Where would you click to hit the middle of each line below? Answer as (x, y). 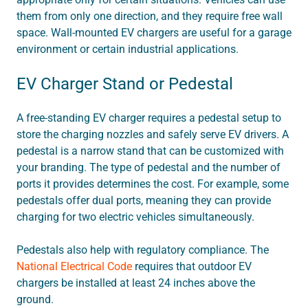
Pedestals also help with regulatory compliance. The (143, 250)
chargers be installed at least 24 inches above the (136, 283)
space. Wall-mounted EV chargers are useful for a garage (154, 33)
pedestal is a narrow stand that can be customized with (150, 151)
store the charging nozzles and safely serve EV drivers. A (153, 135)
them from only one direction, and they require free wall (150, 16)
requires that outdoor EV (192, 267)
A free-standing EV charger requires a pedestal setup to (149, 118)
